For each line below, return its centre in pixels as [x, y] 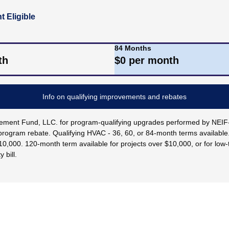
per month [152, 60]
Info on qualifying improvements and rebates [114, 97]
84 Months [133, 48]
